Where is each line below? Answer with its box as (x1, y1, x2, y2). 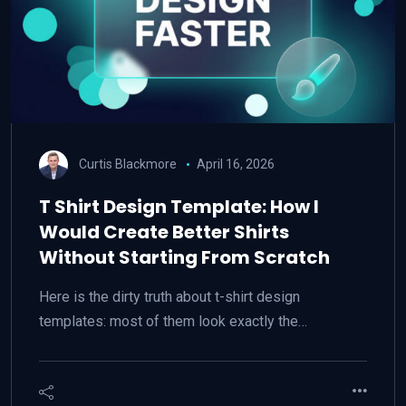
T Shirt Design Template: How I (39, 194, 319, 219)
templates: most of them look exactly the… (39, 313, 307, 330)
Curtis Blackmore (79, 156, 177, 171)
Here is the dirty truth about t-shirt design (39, 288, 300, 305)
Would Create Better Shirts (39, 219, 289, 245)
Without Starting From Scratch (39, 245, 330, 270)
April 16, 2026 (196, 156, 275, 171)
